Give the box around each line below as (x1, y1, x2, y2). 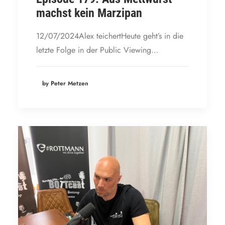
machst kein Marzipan (36, 6, 142, 20)
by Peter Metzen (42, 78, 88, 88)
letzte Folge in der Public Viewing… (36, 44, 158, 56)
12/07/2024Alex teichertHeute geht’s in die (36, 30, 183, 42)
